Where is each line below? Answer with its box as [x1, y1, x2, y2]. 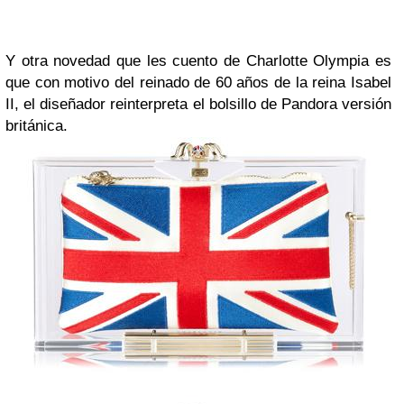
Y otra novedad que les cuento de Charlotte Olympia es [5, 52, 391, 70]
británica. [5, 117, 68, 135]
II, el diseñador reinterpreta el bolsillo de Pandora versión [5, 96, 391, 114]
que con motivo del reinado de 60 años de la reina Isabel [5, 74, 391, 92]
